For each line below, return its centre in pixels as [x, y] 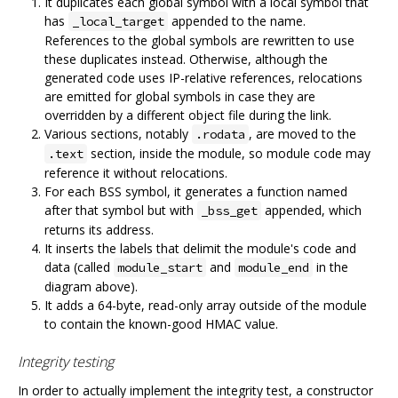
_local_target [118, 22]
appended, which [311, 211]
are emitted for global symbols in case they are [180, 97]
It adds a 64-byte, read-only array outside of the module [206, 306]
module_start [160, 268]
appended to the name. [237, 21]
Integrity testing [66, 362]
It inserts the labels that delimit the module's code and [200, 249]
